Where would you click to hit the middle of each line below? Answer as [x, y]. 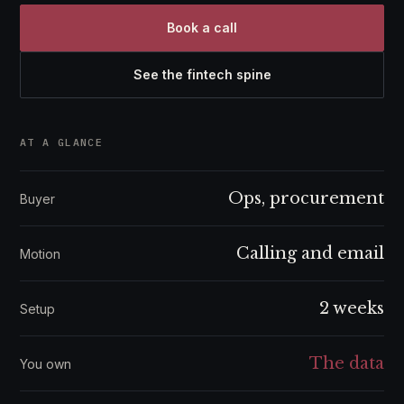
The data [347, 363]
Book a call [202, 28]
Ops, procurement [306, 198]
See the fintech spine [202, 74]
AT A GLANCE [62, 142]
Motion [40, 254]
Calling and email [310, 253]
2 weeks [352, 308]
